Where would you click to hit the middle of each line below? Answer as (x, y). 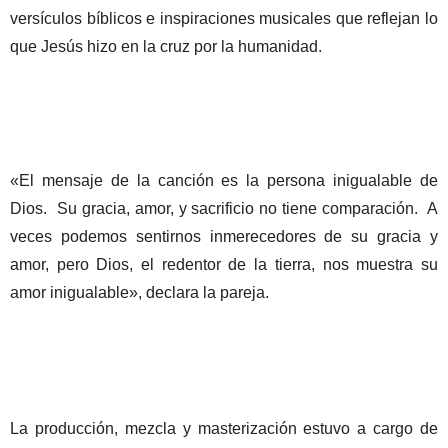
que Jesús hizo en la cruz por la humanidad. (166, 46)
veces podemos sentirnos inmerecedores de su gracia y (224, 236)
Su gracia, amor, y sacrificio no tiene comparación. (237, 208)
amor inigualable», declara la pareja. (139, 292)
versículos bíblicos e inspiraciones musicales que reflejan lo (224, 18)
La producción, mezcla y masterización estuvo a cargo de (224, 428)
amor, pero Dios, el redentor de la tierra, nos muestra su (224, 264)
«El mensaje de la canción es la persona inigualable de (224, 180)
